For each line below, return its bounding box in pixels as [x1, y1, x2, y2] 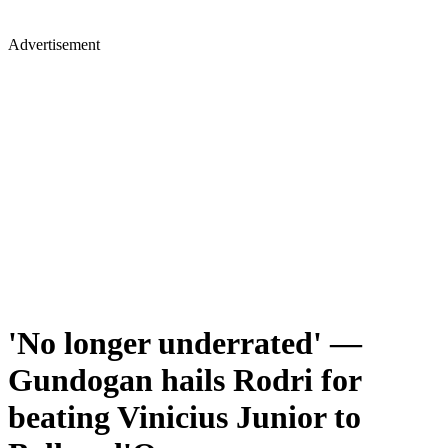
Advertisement [8, 36, 100, 53]
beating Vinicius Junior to [8, 399, 361, 436]
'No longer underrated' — [8, 325, 362, 362]
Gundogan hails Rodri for [8, 362, 361, 399]
